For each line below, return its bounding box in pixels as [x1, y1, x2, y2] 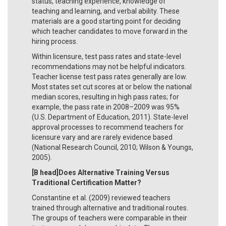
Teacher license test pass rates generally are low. [32, 72, 187, 81]
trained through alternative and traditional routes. [32, 203, 188, 212]
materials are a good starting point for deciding [32, 17, 181, 25]
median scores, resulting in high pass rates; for [32, 92, 179, 101]
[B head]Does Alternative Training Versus [32, 168, 169, 177]
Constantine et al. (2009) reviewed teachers [32, 193, 171, 202]
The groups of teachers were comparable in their [32, 213, 187, 222]
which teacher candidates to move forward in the [32, 27, 188, 35]
